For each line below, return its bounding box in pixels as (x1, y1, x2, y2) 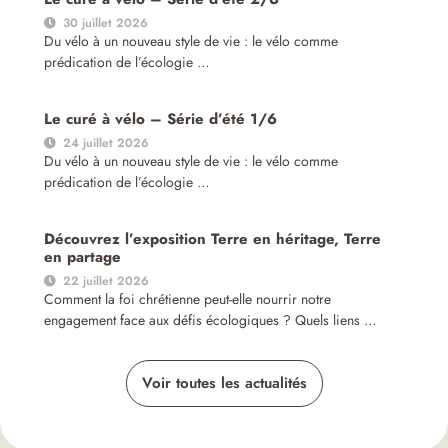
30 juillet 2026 (63, 13, 149, 32)
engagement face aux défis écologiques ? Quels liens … (44, 309, 378, 330)
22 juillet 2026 (63, 271, 150, 290)
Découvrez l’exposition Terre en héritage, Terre (44, 227, 382, 250)
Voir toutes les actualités (141, 371, 307, 394)
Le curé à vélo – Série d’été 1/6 (44, 107, 278, 130)
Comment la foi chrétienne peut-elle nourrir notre (44, 288, 332, 309)
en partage (44, 245, 122, 268)
